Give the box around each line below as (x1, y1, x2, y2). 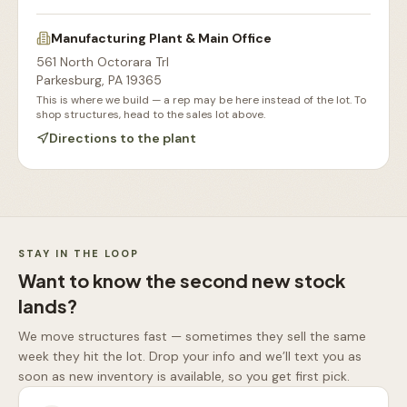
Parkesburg (36, 72, 102, 88)
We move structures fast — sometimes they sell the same (18, 328, 366, 344)
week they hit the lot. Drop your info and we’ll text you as (18, 348, 362, 364)
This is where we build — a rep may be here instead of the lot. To (36, 93, 366, 107)
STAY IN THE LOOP (18, 247, 139, 260)
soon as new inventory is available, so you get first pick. (18, 368, 350, 384)
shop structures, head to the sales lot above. (36, 107, 265, 122)
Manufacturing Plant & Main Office (51, 30, 272, 46)
